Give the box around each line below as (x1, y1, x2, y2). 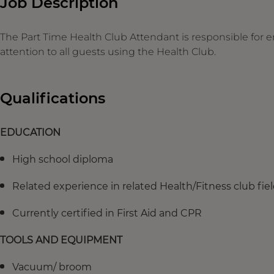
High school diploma (12, 153, 113, 165)
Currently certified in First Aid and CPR (12, 207, 202, 219)
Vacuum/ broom (12, 261, 92, 273)
